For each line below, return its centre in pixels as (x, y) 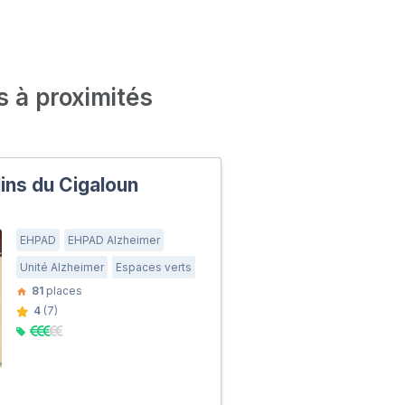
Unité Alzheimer (62, 267)
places (63, 290)
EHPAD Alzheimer (114, 240)
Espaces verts (154, 267)
